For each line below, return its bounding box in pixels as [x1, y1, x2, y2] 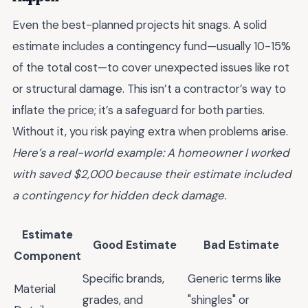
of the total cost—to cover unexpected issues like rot [12, 60, 289, 76]
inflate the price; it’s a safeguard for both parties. [12, 102, 265, 118]
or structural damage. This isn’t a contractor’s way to [12, 81, 286, 97]
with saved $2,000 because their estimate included [12, 166, 291, 182]
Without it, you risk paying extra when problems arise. [12, 124, 288, 140]
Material [14, 280, 56, 296]
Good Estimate [92, 236, 177, 252]
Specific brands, [82, 270, 164, 286]
